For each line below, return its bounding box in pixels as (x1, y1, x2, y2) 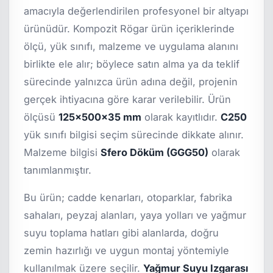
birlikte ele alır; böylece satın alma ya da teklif (24, 58, 240, 71)
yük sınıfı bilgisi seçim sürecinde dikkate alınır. (24, 129, 244, 141)
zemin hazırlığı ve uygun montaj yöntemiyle (24, 244, 230, 257)
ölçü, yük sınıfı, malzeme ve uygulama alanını (24, 40, 239, 53)
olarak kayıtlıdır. (141, 111, 221, 124)
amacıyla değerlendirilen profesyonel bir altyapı (24, 5, 249, 18)
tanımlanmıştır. (24, 164, 92, 177)
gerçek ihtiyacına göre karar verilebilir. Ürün (24, 93, 232, 106)
